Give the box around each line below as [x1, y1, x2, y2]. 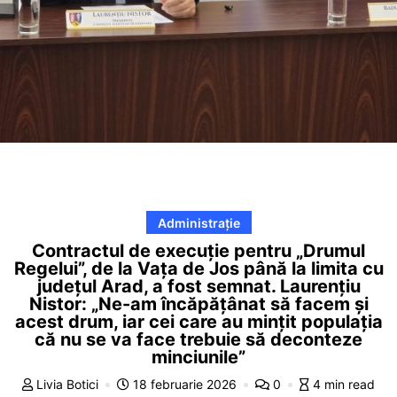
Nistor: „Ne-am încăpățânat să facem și [28, 292, 369, 315]
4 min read [313, 376, 375, 392]
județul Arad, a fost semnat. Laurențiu [36, 275, 361, 297]
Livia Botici [33, 376, 102, 392]
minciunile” [152, 346, 245, 368]
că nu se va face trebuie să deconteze [35, 328, 362, 350]
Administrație [157, 214, 240, 230]
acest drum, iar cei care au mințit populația [14, 310, 383, 332]
